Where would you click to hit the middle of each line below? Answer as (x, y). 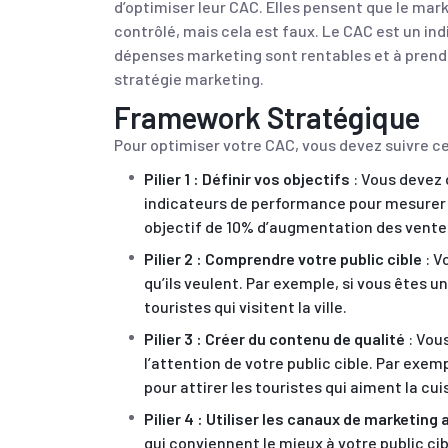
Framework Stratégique (267, 117)
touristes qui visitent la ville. (245, 306)
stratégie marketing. (189, 78)
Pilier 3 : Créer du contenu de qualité (274, 338)
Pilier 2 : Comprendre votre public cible (283, 258)
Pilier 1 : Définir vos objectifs (247, 178)
